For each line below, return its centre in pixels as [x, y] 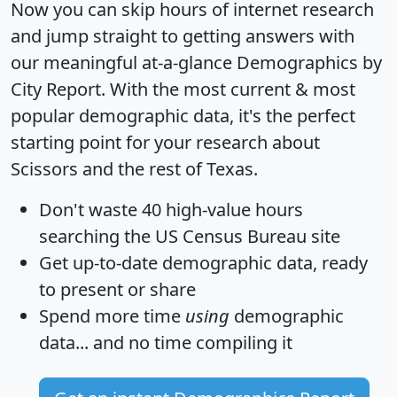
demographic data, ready [263, 262]
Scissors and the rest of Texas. [134, 168]
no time [160, 342]
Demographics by [309, 62]
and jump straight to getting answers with [183, 35]
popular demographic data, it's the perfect [183, 115]
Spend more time [112, 315]
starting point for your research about [165, 142]
